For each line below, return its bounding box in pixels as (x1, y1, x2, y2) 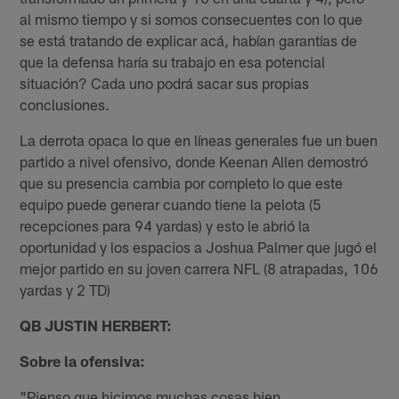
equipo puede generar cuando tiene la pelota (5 (20, 194, 322, 213)
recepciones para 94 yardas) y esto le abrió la (20, 216, 311, 234)
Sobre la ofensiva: (20, 351, 146, 370)
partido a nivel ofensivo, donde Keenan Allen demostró (20, 151, 369, 170)
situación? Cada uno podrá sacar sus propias (20, 73, 310, 92)
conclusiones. (20, 94, 110, 113)
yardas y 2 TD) (20, 280, 111, 298)
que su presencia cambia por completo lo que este (20, 173, 344, 191)
